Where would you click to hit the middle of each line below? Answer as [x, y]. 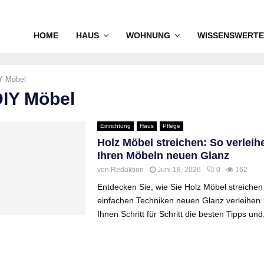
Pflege [171, 126]
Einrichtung [115, 126]
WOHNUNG [148, 35]
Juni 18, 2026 [179, 170]
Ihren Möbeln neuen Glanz [163, 156]
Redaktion [127, 170]
